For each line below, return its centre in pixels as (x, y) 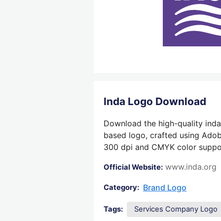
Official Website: (133, 167)
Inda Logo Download (155, 102)
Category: (122, 188)
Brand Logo (165, 188)
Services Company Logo (176, 209)
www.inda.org (191, 167)
